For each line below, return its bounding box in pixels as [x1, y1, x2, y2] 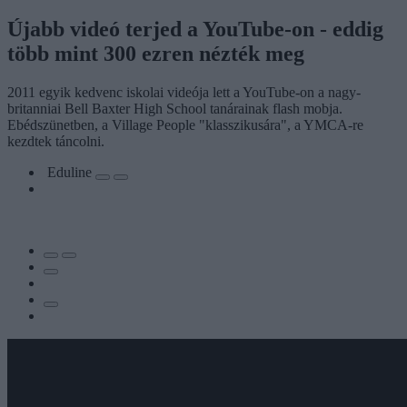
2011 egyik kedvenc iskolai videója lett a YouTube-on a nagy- [7, 84, 361, 100]
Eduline [47, 164, 95, 180]
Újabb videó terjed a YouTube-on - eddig [7, 16, 383, 41]
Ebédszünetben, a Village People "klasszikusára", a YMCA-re [7, 116, 363, 133]
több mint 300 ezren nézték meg [7, 41, 304, 65]
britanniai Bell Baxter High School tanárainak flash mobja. [7, 100, 342, 116]
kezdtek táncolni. [7, 133, 104, 149]
